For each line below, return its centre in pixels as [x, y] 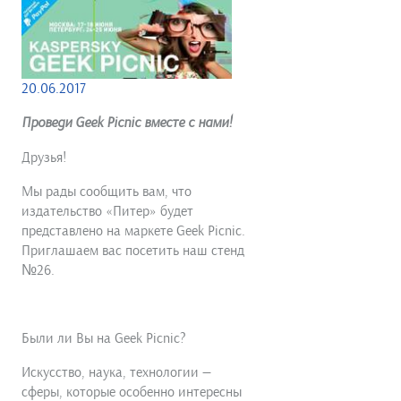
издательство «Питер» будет [107, 212]
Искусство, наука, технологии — [116, 373]
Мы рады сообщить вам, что [107, 192]
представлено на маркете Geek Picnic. [133, 231]
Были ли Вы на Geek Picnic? [104, 339]
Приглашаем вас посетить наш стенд [133, 251]
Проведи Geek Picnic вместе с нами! [127, 123]
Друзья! [44, 158]
